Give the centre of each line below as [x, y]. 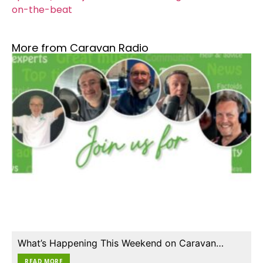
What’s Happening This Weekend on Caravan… [121, 243]
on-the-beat [42, 9]
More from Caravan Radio [80, 48]
